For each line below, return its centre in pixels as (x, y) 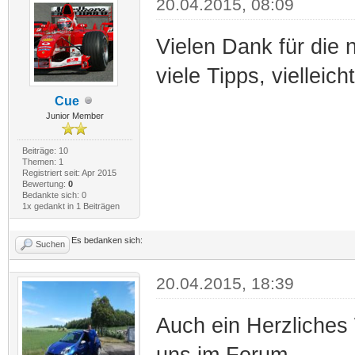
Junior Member (74, 115)
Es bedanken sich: (107, 240)
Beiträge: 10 (45, 150)
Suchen (50, 244)
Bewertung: (45, 183)
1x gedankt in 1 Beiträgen (71, 206)
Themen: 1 (42, 161)
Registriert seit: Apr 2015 (69, 172)
